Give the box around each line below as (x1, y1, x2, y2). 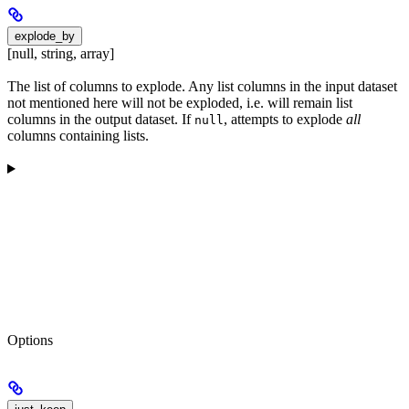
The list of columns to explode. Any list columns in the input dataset (7, 78, 397, 94)
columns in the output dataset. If (7, 110, 194, 127)
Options (7, 332, 53, 349)
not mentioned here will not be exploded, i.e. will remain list (7, 94, 352, 110)
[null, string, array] (7, 45, 114, 61)
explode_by (15, 28, 75, 43)
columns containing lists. (7, 127, 149, 143)
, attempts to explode (224, 110, 346, 127)
